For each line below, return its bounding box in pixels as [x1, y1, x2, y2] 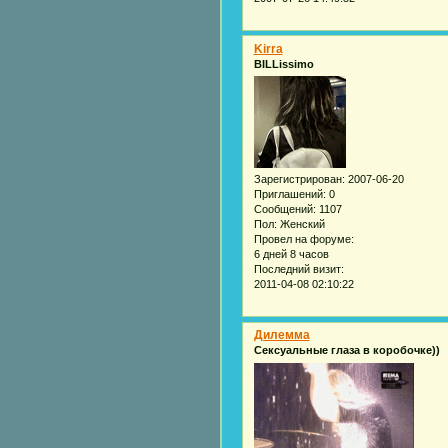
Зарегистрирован [253, 173, 342, 186]
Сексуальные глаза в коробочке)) [253, 344, 440, 357]
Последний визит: [253, 263, 344, 276]
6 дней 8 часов [253, 248, 329, 261]
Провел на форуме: [253, 233, 354, 246]
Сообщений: [253, 203, 316, 216]
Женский [276, 218, 325, 231]
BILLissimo [253, 57, 314, 70]
